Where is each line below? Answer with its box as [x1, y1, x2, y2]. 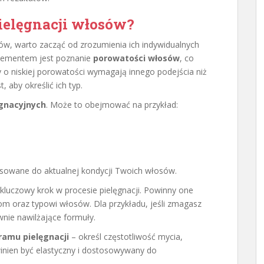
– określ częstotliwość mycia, [69, 231, 183, 242]
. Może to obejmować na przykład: [46, 99, 178, 110]
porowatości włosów [93, 52, 180, 64]
